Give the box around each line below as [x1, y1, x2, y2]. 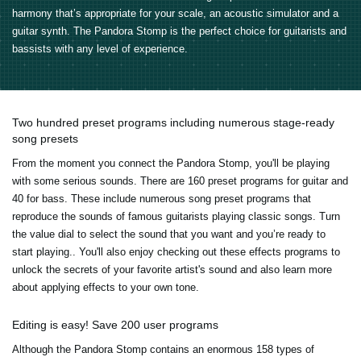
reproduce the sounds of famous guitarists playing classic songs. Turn [12, 210, 340, 223]
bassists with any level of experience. [12, 43, 188, 56]
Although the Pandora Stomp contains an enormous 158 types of [12, 343, 314, 356]
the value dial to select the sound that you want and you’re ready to [12, 228, 326, 241]
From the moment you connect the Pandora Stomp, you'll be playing [12, 157, 330, 170]
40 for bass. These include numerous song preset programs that [12, 193, 311, 205]
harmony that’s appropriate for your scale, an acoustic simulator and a [12, 7, 338, 20]
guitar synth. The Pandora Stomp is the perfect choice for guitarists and [12, 25, 346, 38]
